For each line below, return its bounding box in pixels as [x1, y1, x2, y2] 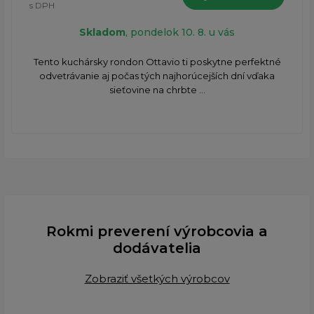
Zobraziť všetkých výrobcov [84, 272, 230, 286]
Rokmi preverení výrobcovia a [46, 223, 268, 240]
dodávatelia [113, 240, 201, 257]
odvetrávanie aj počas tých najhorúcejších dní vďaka [39, 70, 275, 82]
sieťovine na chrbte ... [109, 84, 205, 96]
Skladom [79, 26, 125, 39]
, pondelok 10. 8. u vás [125, 26, 235, 39]
